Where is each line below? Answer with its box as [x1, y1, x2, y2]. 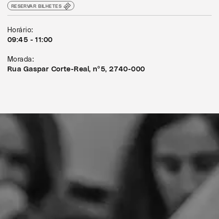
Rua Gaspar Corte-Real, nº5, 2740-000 [7, 66, 145, 73]
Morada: [7, 56, 34, 63]
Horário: [7, 26, 33, 34]
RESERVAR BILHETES [11, 3, 62, 8]
